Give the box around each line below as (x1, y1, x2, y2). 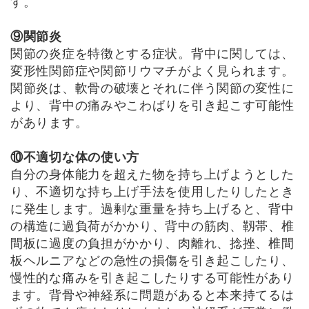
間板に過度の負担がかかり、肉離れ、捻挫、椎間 (10, 236, 295, 250)
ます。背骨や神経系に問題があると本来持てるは (10, 288, 295, 302)
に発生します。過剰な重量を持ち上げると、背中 (10, 201, 295, 216)
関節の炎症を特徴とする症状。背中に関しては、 (10, 46, 295, 61)
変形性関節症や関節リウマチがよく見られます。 (10, 63, 295, 78)
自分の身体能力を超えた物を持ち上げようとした (10, 167, 295, 181)
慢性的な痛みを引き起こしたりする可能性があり (10, 270, 295, 285)
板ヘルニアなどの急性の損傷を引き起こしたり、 (10, 253, 295, 268)
